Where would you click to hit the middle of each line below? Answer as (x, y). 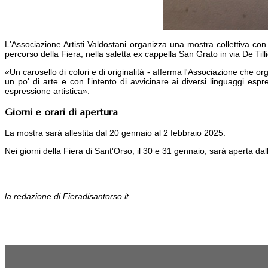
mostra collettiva (219, 45)
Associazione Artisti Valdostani (69, 45)
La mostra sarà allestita (50, 133)
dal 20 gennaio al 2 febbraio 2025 (159, 133)
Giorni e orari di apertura (61, 112)
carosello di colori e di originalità (84, 72)
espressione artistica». (47, 91)
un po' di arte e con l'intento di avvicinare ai (94, 82)
